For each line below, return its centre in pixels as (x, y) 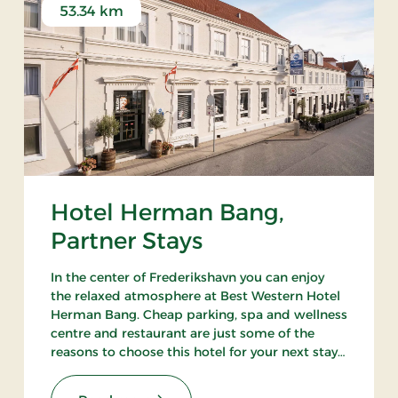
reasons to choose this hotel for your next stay (194, 352)
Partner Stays (126, 241)
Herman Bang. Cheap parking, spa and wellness (199, 315)
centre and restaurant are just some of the (182, 334)
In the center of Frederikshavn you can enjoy (187, 278)
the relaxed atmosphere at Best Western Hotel (195, 296)
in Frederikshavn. (103, 371)
